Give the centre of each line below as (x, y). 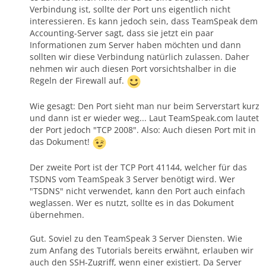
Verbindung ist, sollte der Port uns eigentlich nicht (130, 9)
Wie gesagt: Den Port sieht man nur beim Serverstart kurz (145, 106)
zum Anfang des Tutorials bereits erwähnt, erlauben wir (142, 250)
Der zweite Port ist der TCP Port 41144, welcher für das (138, 167)
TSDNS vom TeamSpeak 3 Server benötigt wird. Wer (132, 179)
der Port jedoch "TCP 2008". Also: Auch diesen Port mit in (143, 129)
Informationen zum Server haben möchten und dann (135, 45)
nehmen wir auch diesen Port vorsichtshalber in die (133, 68)
